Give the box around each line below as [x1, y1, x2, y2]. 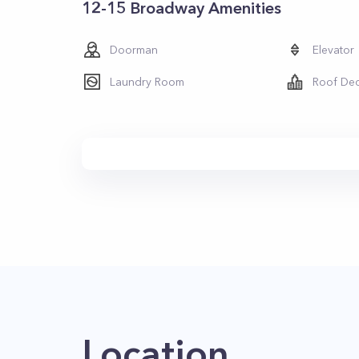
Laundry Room [110, 75, 184, 89]
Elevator [313, 42, 355, 57]
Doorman [110, 42, 158, 57]
